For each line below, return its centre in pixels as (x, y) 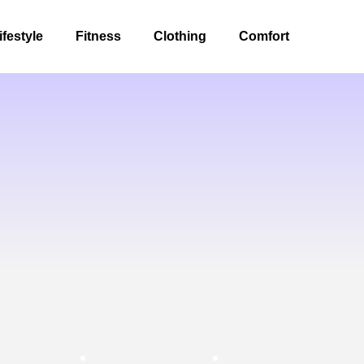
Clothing (180, 36)
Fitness (98, 36)
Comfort (264, 36)
